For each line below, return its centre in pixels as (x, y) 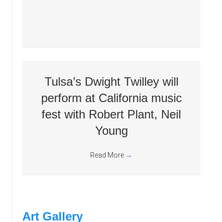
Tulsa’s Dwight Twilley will (111, 82)
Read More (108, 155)
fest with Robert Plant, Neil (111, 114)
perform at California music (111, 98)
